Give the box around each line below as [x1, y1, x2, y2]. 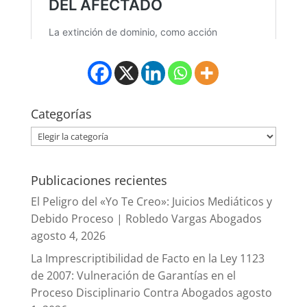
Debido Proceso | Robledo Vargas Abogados [30, 211, 262, 227]
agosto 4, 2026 [30, 228, 106, 244]
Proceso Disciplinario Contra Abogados [30, 285, 234, 301]
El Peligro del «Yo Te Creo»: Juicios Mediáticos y [30, 194, 272, 210]
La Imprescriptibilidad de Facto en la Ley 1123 [30, 251, 265, 267]
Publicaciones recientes [30, 172, 167, 189]
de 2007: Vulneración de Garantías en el [30, 268, 236, 284]
